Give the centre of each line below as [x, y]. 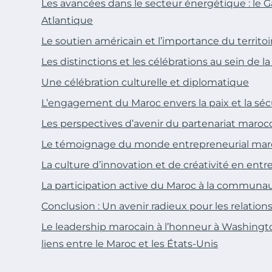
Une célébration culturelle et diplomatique [145, 82]
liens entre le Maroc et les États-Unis [130, 243]
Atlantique [67, 20]
